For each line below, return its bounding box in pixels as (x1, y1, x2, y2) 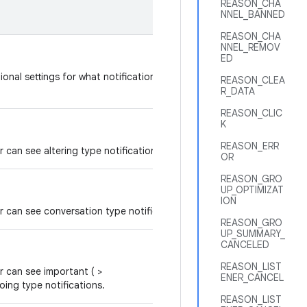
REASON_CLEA (221, 74, 285, 86)
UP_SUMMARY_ (221, 228, 285, 240)
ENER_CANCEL (221, 271, 284, 284)
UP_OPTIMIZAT (221, 184, 284, 196)
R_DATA (221, 85, 255, 97)
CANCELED (221, 238, 269, 251)
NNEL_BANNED (221, 8, 285, 21)
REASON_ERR (221, 140, 279, 152)
